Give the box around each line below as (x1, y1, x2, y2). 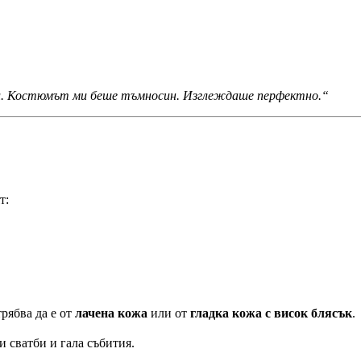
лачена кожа (75, 306, 147, 320)
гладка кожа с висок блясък (190, 306, 352, 320)
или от (147, 306, 190, 320)
